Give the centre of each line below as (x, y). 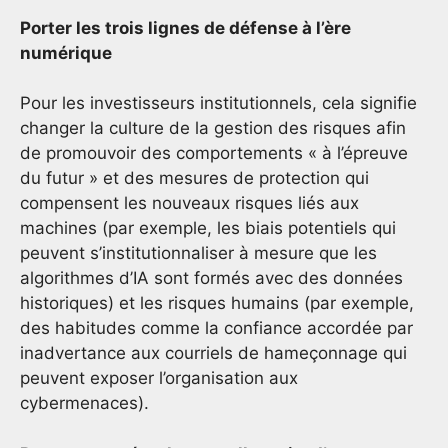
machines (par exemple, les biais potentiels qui (208, 228)
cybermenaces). (87, 403)
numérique (66, 52)
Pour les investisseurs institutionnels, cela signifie (218, 103)
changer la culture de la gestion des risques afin (213, 128)
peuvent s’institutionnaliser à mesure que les (198, 253)
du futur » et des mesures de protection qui (194, 178)
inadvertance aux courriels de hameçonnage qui (213, 353)
